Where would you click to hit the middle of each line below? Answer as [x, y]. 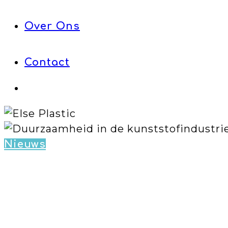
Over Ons [52, 26]
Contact [47, 62]
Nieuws [25, 144]
